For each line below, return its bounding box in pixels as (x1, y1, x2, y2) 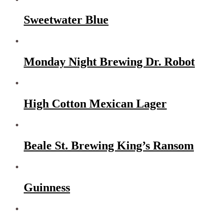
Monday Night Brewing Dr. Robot (24, 55, 195, 69)
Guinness (24, 181, 70, 194)
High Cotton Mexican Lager (24, 97, 167, 110)
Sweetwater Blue (24, 13, 109, 27)
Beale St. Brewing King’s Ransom (24, 139, 194, 152)
